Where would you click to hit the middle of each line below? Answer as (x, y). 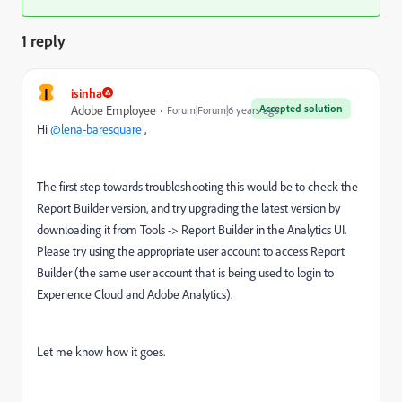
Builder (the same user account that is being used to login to (185, 272)
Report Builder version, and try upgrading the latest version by (188, 207)
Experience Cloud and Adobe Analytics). (135, 293)
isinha (87, 92)
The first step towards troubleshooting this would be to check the (197, 186)
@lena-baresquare (96, 128)
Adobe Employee (114, 109)
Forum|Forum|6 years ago (223, 109)
